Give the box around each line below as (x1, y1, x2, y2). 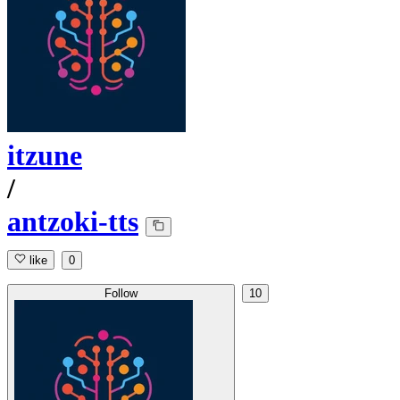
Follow (104, 287, 137, 301)
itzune (7, 139, 82, 172)
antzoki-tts (7, 205, 138, 238)
